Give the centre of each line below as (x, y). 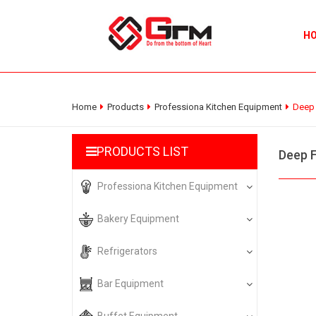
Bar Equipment (130, 284)
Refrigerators (127, 251)
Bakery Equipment (138, 219)
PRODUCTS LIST (142, 151)
